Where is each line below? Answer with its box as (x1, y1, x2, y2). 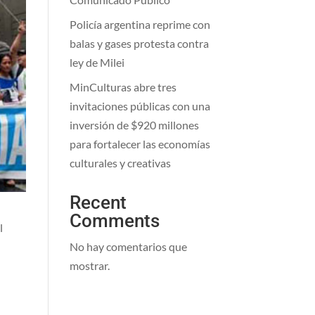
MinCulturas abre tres (69, 80, 176, 94)
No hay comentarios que (69, 240, 187, 253)
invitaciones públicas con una (69, 99, 210, 112)
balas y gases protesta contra (69, 37, 209, 50)
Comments (69, 210, 160, 231)
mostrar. (69, 259, 110, 272)
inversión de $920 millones (69, 118, 199, 131)
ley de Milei (69, 56, 124, 69)
